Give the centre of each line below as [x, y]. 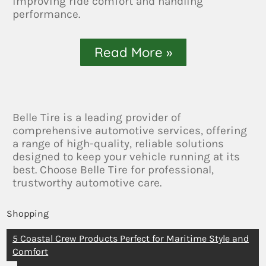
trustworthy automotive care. [87, 183]
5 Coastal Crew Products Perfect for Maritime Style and [131, 238]
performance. [47, 14]
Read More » [133, 52]
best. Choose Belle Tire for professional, [113, 170]
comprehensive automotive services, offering [130, 130]
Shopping [28, 213]
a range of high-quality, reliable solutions [118, 143]
